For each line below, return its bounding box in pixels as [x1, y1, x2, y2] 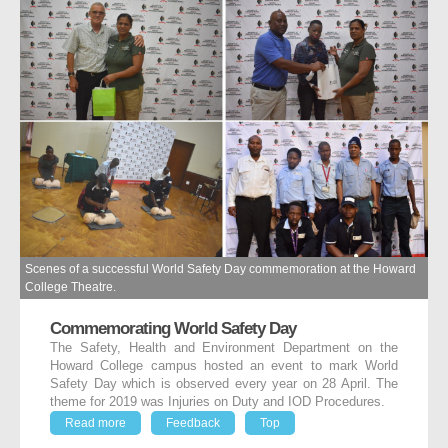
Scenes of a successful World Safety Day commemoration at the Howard [25, 262, 416, 277]
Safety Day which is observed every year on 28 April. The [50, 377, 398, 392]
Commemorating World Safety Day [50, 318, 296, 339]
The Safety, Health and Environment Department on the [50, 341, 398, 356]
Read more [65, 416, 126, 431]
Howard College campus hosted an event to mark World [50, 359, 398, 374]
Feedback [166, 416, 220, 431]
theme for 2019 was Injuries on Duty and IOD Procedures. [50, 395, 385, 410]
